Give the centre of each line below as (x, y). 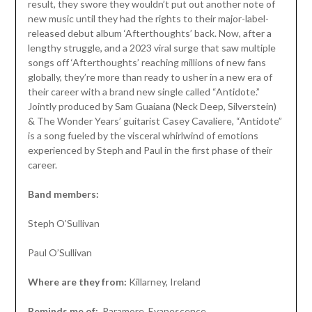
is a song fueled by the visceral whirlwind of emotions (143, 135)
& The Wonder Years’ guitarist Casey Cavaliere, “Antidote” (155, 120)
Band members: (63, 194)
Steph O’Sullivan (63, 223)
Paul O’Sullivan (60, 252)
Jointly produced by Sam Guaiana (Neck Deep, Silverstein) (152, 106)
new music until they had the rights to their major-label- (148, 18)
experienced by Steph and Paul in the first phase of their (150, 150)
